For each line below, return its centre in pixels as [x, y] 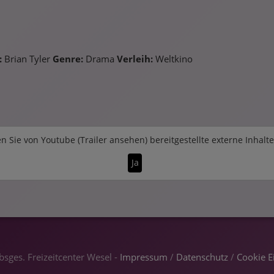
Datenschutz [202, 257]
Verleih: [135, 58]
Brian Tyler [27, 58]
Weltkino [173, 58]
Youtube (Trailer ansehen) [94, 139]
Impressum [144, 257]
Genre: [68, 58]
